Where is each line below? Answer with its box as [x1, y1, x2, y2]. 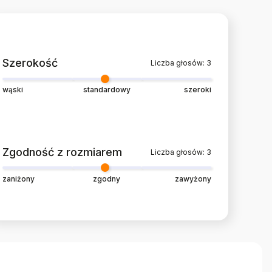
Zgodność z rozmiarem [9, 146, 122, 159]
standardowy [83, 85, 131, 95]
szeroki [183, 85, 211, 95]
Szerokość [9, 56, 58, 70]
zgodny [93, 174, 121, 183]
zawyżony [174, 174, 211, 183]
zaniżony [2, 174, 35, 183]
